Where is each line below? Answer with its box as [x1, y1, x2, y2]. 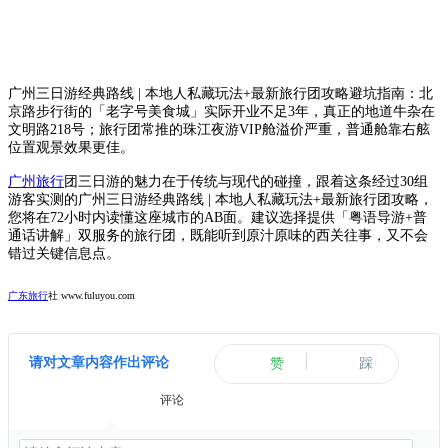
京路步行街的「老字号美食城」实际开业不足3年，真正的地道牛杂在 [8, 104, 435, 120]
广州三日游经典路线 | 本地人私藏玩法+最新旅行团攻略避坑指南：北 [8, 86, 433, 102]
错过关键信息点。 [8, 246, 120, 262]
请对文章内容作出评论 [29, 354, 169, 371]
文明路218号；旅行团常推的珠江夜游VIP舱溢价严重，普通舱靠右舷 [8, 122, 430, 138]
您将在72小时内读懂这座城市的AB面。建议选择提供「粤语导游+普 [8, 210, 427, 226]
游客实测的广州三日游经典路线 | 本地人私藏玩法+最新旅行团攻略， [8, 192, 433, 208]
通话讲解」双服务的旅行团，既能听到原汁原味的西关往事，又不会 [8, 228, 428, 244]
